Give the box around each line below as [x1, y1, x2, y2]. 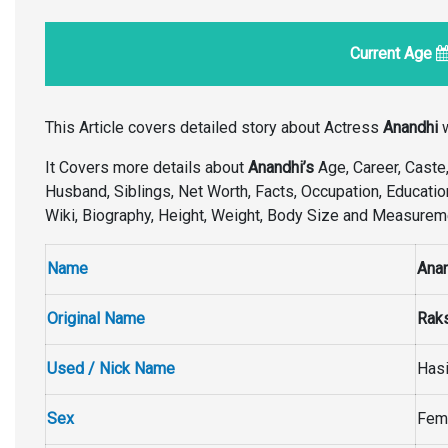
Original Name [47, 309, 145, 328]
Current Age [350, 44, 436, 63]
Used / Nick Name [47, 359, 175, 378]
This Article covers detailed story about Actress [45, 118, 383, 137]
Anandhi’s [248, 158, 314, 177]
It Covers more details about [45, 158, 248, 177]
